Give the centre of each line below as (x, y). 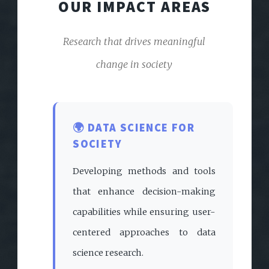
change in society (134, 64)
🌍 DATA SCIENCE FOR (134, 128)
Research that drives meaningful (134, 41)
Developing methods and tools (144, 171)
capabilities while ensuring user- (144, 212)
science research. (108, 252)
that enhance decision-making (144, 191)
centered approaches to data (144, 232)
